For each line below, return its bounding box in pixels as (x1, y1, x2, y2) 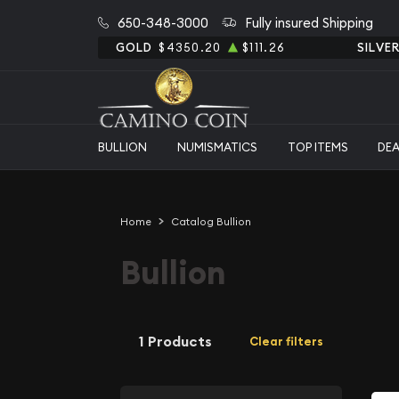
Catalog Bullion (170, 215, 251, 228)
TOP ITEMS (287, 139, 348, 154)
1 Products (139, 331, 212, 351)
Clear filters (249, 334, 323, 349)
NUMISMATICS (176, 139, 257, 154)
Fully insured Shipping (244, 13, 373, 31)
